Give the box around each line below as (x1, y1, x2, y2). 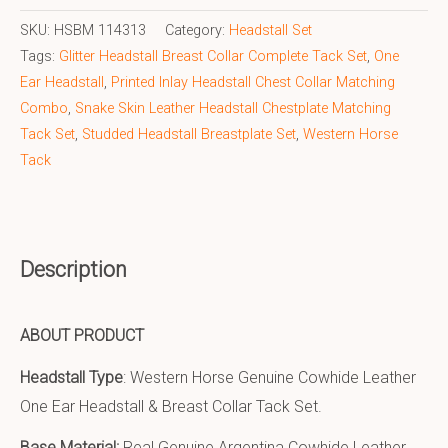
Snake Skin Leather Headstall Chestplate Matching (75, 100, 391, 118)
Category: (165, 22, 229, 40)
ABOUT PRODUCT (20, 325, 144, 345)
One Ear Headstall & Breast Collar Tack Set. (20, 396, 322, 416)
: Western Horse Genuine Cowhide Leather (123, 367, 416, 387)
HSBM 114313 (54, 22, 146, 40)
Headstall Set (229, 22, 312, 40)
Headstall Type (20, 367, 123, 387)
